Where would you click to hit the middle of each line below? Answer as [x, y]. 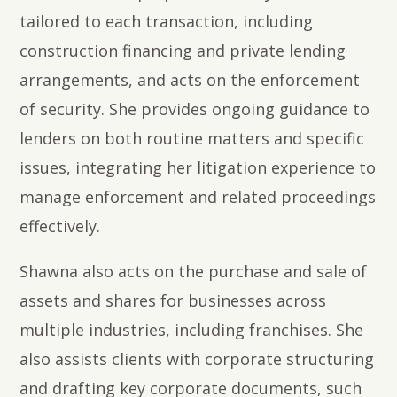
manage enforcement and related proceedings [198, 197]
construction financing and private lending [183, 51]
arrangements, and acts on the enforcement [190, 80]
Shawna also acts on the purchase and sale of [194, 272]
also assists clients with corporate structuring [197, 359]
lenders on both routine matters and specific [192, 139]
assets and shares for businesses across [173, 301]
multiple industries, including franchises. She [192, 330]
